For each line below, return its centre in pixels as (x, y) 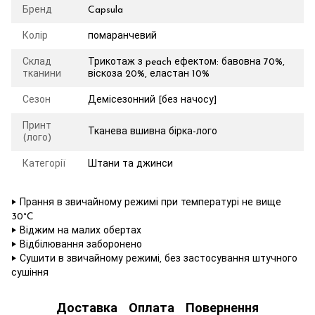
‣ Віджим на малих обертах (76, 231)
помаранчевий (122, 36)
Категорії (44, 164)
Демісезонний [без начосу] (153, 100)
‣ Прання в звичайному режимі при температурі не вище (146, 203)
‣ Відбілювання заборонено (77, 245)
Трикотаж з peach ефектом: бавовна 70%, (186, 62)
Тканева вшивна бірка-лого (153, 132)
